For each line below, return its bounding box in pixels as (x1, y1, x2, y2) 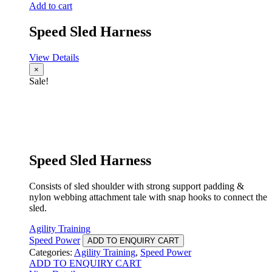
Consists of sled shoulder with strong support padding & (29, 181, 244, 191)
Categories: (29, 247, 74, 257)
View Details (29, 52, 79, 63)
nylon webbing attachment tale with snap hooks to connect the (29, 192, 267, 202)
